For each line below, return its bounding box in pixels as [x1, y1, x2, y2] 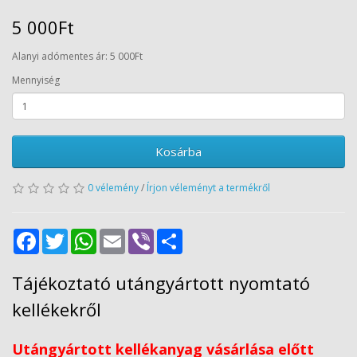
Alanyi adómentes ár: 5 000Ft [12, 49, 143, 63]
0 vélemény [88, 181, 139, 194]
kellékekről [12, 297, 101, 321]
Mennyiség [12, 73, 60, 87]
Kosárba [155, 143, 202, 159]
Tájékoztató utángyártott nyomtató [12, 271, 310, 295]
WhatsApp [96, 228, 143, 241]
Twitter [68, 228, 99, 241]
